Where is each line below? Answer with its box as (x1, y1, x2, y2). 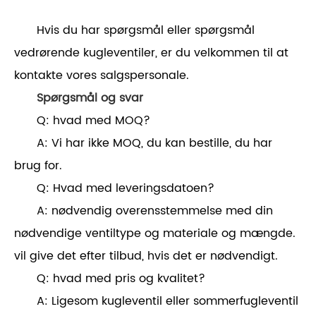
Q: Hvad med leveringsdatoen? (37, 179, 214, 198)
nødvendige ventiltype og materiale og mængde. (14, 224, 296, 243)
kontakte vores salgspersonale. (14, 66, 189, 85)
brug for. (14, 157, 62, 176)
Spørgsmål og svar (37, 89, 143, 108)
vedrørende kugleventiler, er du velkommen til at (14, 44, 288, 63)
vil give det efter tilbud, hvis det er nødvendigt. (14, 247, 278, 266)
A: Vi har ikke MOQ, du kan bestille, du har (37, 134, 272, 153)
